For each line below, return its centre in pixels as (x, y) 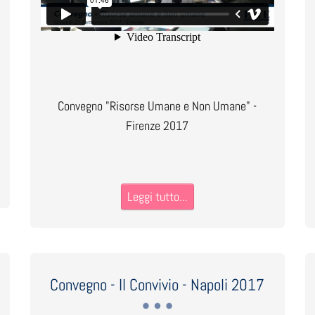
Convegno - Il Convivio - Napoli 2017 (157, 285)
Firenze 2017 (157, 126)
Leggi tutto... (157, 197)
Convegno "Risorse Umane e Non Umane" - (157, 106)
